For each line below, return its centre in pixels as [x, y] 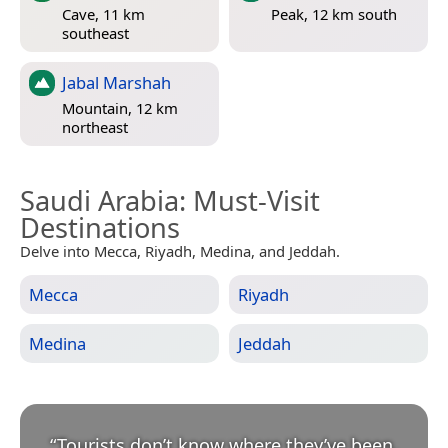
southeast [95, 33]
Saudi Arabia [99, 200]
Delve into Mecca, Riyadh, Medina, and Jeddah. [180, 250]
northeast [95, 127]
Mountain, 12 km [120, 108]
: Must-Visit [249, 200]
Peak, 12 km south [334, 14]
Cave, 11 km [103, 14]
